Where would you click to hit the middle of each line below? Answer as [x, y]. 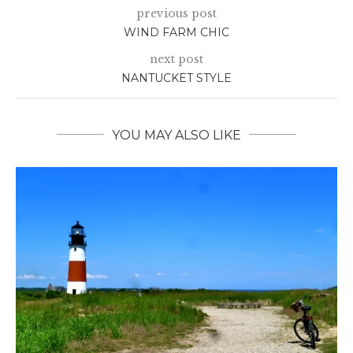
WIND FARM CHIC [176, 32]
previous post [176, 13]
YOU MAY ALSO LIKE [176, 135]
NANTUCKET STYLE [176, 78]
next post [176, 59]
